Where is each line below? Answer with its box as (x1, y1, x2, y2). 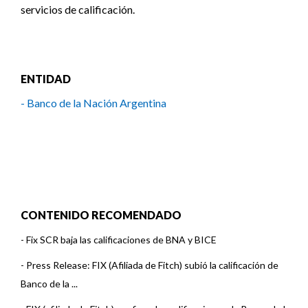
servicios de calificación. (21, 3, 135, 16)
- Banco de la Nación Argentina (21, 96, 166, 109)
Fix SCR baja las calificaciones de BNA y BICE (26, 234, 217, 245)
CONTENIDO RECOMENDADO (21, 208, 181, 221)
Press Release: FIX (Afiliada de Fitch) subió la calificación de (26, 259, 278, 271)
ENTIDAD (21, 72, 71, 85)
